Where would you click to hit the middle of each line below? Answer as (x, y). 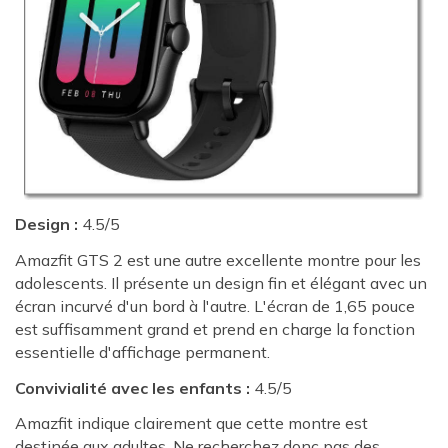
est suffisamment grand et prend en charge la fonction (215, 328)
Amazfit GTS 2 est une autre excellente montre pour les (218, 259)
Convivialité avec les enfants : (132, 387)
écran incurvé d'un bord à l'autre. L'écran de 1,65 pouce (215, 305)
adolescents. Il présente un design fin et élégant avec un (221, 282)
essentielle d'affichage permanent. (142, 351)
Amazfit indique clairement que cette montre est (191, 423)
